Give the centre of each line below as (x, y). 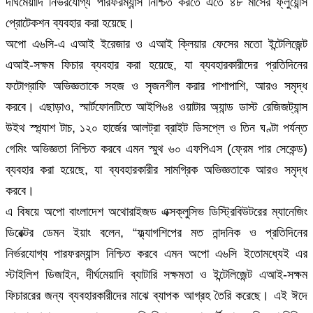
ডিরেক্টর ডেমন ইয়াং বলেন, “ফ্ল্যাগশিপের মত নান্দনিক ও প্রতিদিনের (156, 233)
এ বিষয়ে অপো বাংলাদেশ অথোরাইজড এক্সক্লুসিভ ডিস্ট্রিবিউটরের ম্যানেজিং (156, 212)
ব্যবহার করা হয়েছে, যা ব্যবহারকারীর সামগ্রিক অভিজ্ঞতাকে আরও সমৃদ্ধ (156, 170)
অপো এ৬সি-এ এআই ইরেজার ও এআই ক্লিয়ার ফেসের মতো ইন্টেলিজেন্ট (156, 44)
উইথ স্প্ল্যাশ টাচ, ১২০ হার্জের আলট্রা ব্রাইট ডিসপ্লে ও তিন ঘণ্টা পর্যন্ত (156, 128)
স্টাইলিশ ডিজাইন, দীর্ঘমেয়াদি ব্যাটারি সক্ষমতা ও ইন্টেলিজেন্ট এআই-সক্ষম (156, 275)
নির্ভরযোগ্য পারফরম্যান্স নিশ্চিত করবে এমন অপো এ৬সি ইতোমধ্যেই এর (156, 254)
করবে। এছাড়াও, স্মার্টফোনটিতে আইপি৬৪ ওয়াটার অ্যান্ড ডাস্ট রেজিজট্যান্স (156, 107)
